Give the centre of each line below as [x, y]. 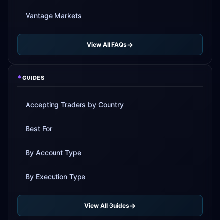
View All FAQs [107, 44]
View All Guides [107, 205]
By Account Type [53, 152]
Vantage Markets [54, 15]
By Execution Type [55, 177]
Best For [39, 128]
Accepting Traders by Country [75, 104]
